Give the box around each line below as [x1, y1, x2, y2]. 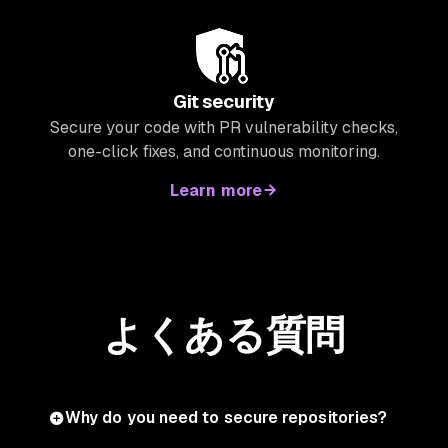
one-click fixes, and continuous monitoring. [68, 141, 380, 163]
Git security [173, 90, 275, 114]
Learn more [170, 180, 262, 202]
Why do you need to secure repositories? [65, 407, 388, 429]
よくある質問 [103, 309, 345, 362]
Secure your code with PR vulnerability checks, [50, 117, 398, 139]
